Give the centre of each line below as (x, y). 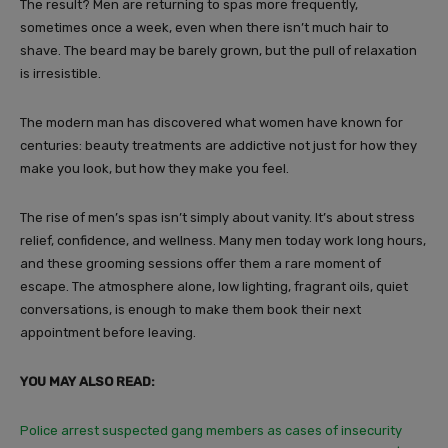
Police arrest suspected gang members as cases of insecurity (211, 431)
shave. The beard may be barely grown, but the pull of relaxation (218, 51)
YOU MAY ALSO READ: (90, 382)
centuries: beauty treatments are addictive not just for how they (218, 146)
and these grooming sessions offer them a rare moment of (200, 264)
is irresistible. (60, 74)
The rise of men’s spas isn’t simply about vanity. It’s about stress (217, 218)
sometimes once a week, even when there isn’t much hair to (204, 28)
